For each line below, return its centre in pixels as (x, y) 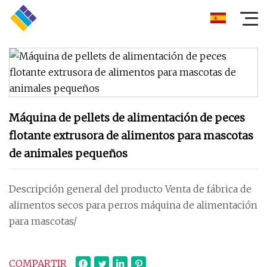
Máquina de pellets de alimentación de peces (127, 118)
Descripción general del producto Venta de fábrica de (130, 189)
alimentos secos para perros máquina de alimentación (133, 205)
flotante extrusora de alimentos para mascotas (131, 136)
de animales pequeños (68, 153)
